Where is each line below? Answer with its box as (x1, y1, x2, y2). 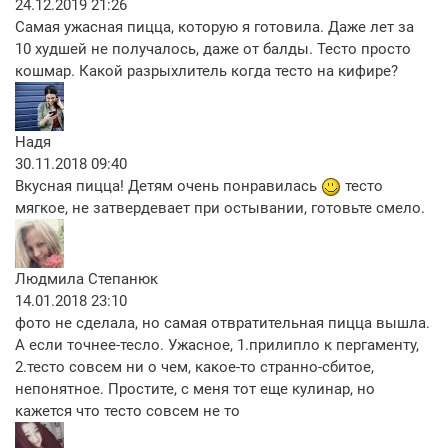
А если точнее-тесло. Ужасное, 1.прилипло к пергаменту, (15, 336, 419, 355)
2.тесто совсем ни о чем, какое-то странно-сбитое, (15, 358, 374, 377)
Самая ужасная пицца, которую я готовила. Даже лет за (15, 18, 414, 37)
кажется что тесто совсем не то (15, 402, 240, 421)
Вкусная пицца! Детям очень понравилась (15, 177, 321, 196)
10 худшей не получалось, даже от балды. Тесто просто (15, 40, 411, 59)
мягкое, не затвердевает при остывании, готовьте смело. (15, 199, 425, 218)
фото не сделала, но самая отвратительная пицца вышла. (15, 314, 430, 333)
